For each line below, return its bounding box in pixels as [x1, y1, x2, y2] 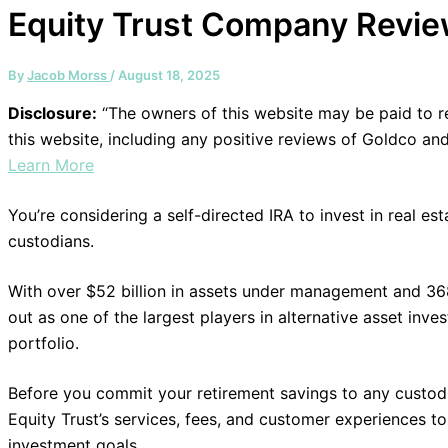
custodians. [8, 230, 94, 251]
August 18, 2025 [118, 66, 220, 83]
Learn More [8, 154, 94, 175]
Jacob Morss [27, 66, 110, 83]
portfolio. [8, 332, 79, 353]
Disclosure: [8, 102, 97, 123]
